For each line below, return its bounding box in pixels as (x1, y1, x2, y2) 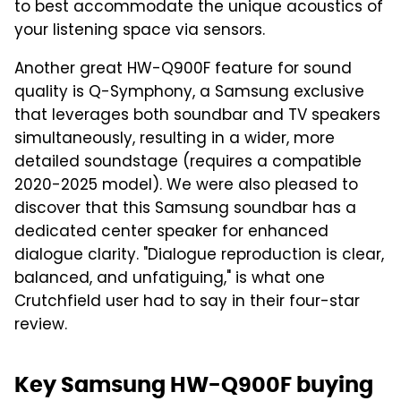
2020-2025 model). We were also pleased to (14, 173, 358, 199)
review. (14, 312, 67, 338)
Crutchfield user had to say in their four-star (14, 289, 360, 315)
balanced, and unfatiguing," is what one (14, 266, 325, 292)
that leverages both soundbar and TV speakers (14, 103, 380, 129)
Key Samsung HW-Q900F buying (14, 370, 373, 398)
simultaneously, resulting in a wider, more (14, 126, 335, 152)
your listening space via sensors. (14, 18, 265, 44)
